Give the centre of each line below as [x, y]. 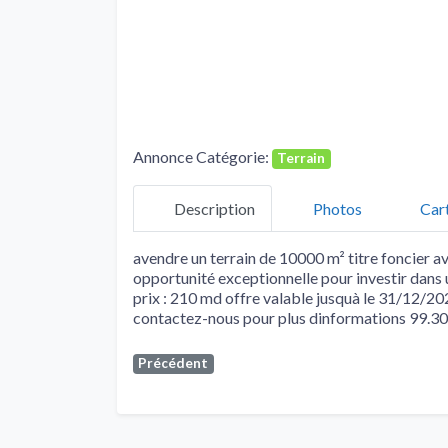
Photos [337, 208]
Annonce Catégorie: [202, 157]
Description [214, 208]
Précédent [173, 363]
